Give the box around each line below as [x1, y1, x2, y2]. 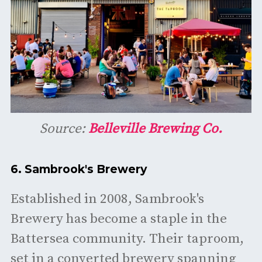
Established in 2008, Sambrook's [10, 190, 204, 208]
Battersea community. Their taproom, [10, 230, 244, 247]
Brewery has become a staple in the [10, 210, 227, 227]
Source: [40, 120, 88, 138]
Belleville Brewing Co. [88, 120, 222, 138]
